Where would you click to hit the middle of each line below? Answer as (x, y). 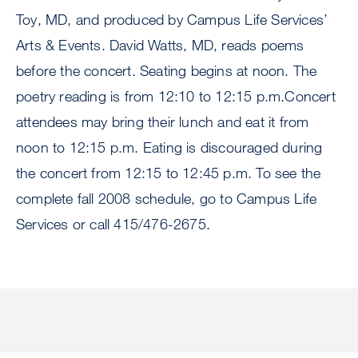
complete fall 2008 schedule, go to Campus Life (167, 199)
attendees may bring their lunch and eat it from (163, 122)
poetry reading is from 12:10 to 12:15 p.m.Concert (176, 96)
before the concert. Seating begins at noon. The (167, 71)
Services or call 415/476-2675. (113, 224)
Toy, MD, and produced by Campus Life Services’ (172, 20)
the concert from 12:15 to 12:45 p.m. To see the (169, 173)
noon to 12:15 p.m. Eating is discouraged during (169, 147)
